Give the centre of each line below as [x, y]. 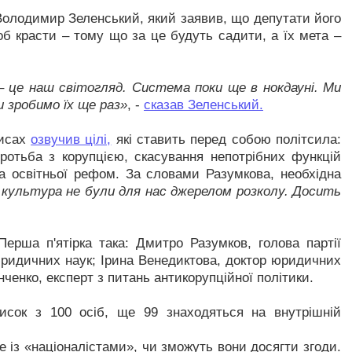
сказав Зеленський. [203, 105]
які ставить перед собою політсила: [226, 139]
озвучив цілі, [71, 139]
